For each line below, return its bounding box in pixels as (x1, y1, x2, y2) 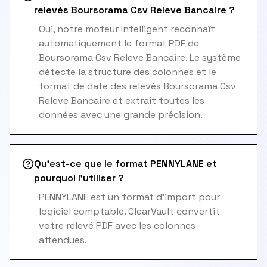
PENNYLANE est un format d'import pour (39, 191, 220, 203)
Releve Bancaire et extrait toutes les (39, 94, 204, 107)
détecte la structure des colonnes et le (39, 66, 216, 78)
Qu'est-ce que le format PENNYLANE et (34, 157, 217, 170)
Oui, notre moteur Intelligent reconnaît (39, 23, 215, 35)
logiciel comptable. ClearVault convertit (39, 205, 220, 218)
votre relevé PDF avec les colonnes (39, 219, 195, 232)
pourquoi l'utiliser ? (34, 172, 124, 184)
